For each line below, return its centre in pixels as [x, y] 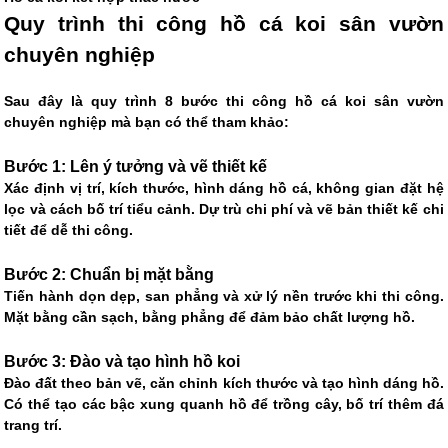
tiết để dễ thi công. [69, 230]
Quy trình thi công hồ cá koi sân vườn [224, 24]
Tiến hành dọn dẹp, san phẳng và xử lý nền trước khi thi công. [224, 296]
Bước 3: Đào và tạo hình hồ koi [122, 361]
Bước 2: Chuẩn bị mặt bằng [109, 274]
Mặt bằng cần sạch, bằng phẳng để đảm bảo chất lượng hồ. [210, 317]
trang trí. [33, 425]
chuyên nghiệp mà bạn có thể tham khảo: [147, 122]
